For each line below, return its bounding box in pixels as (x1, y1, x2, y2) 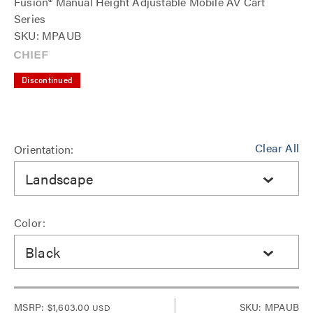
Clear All (255, 140, 299, 156)
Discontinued (22, 77, 73, 85)
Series (14, 10, 46, 27)
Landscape (25, 168, 93, 189)
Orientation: (14, 141, 74, 157)
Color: (14, 214, 46, 231)
